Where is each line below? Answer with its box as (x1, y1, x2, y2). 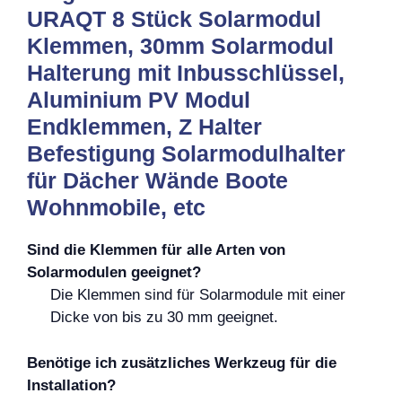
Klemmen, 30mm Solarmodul (27, 33, 334, 58)
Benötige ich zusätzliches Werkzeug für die (27, 354, 336, 371)
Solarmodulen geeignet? (27, 264, 201, 281)
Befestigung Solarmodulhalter (27, 141, 345, 166)
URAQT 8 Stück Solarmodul (27, 6, 321, 31)
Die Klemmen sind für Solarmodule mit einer (49, 286, 345, 303)
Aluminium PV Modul (27, 87, 250, 112)
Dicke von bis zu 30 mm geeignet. (49, 309, 278, 326)
